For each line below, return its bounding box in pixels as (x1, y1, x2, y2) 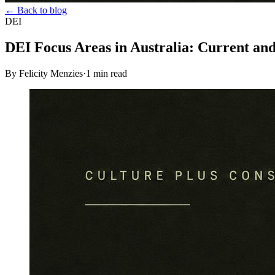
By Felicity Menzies (5, 68, 83, 79)
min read (91, 68, 127, 79)
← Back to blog (5, 5, 67, 15)
